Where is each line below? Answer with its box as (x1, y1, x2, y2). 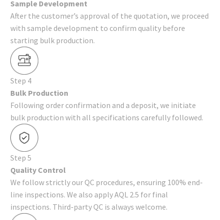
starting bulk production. (10, 35, 95, 45)
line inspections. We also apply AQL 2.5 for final (10, 189, 168, 199)
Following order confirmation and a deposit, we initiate (10, 100, 196, 110)
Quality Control (10, 165, 66, 175)
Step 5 (10, 152, 31, 163)
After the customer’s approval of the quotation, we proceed (10, 10, 209, 21)
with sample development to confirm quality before (10, 23, 185, 33)
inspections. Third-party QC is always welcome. (10, 201, 167, 212)
